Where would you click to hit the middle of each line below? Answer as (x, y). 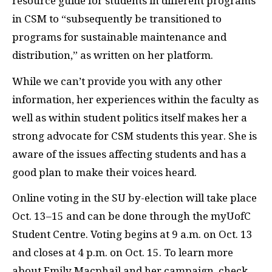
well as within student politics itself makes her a (130, 117)
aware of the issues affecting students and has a (129, 154)
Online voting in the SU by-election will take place (134, 198)
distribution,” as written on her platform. (114, 55)
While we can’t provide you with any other (117, 81)
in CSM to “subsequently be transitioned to (117, 19)
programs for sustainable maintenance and (119, 37)
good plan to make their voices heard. (106, 172)
